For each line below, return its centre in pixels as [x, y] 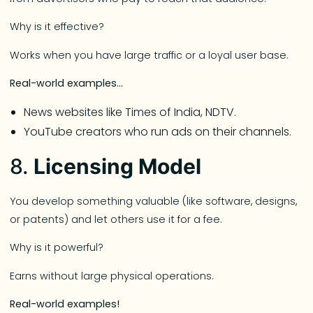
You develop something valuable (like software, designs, [154, 201]
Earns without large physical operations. [112, 276]
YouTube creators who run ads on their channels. [158, 131]
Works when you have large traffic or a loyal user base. [150, 55]
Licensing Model [118, 166]
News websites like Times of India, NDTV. [130, 112]
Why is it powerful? [58, 248]
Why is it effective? [57, 27]
